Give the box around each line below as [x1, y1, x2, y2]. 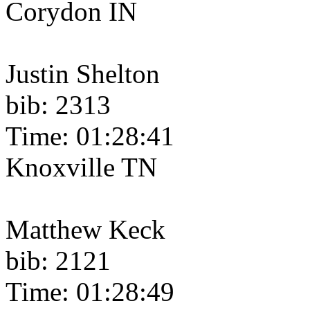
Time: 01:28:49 [6, 277, 174, 307]
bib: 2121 [6, 246, 111, 276]
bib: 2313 [6, 90, 111, 120]
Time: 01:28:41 [6, 121, 174, 152]
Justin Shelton [6, 59, 160, 89]
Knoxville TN [6, 152, 157, 183]
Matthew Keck [6, 215, 165, 245]
